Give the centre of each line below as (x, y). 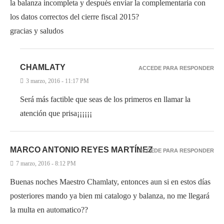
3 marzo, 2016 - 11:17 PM (57, 81)
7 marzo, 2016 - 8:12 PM (46, 163)
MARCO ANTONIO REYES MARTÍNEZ (81, 150)
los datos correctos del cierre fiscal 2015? (74, 17)
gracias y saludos (37, 31)
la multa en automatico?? (49, 210)
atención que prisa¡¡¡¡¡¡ (56, 113)
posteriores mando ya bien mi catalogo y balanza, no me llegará (110, 196)
